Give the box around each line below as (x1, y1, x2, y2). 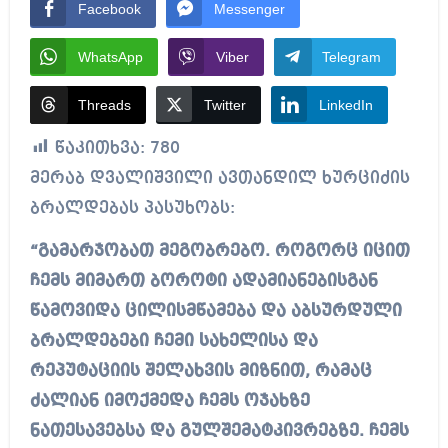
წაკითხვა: (54, 139, 145, 157)
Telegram (321, 48, 381, 65)
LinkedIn (318, 96, 373, 113)
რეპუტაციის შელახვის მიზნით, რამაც (29, 362, 372, 380)
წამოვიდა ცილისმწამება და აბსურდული (29, 302, 402, 320)
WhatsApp (77, 48, 143, 65)
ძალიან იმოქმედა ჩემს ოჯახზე (29, 392, 310, 410)
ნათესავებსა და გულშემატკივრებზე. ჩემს (29, 422, 409, 440)
